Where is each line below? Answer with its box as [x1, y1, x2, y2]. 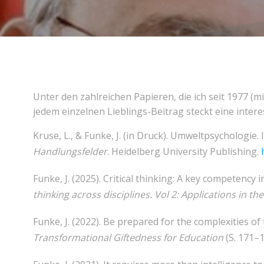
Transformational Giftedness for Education [33, 231, 223, 245]
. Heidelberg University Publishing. [107, 145, 261, 159]
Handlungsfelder [33, 145, 107, 159]
